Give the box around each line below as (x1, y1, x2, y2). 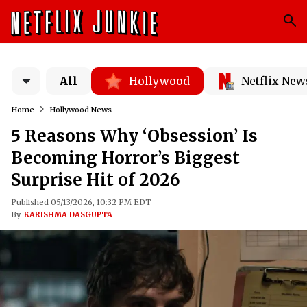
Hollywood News (49, 105, 112, 114)
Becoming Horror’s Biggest (11, 147, 240, 169)
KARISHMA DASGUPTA (24, 210, 112, 219)
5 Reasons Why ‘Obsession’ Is (11, 125, 258, 147)
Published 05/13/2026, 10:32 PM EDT (11, 197, 151, 207)
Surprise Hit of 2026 (11, 169, 180, 191)
